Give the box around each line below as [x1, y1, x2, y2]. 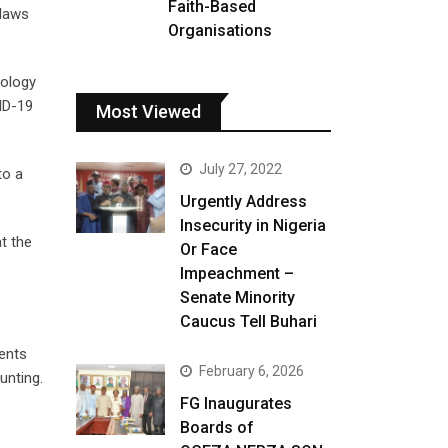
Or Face [180, 240, 238, 259]
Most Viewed [96, 101, 201, 122]
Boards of [180, 418, 255, 437]
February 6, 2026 [199, 363, 305, 379]
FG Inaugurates [180, 394, 293, 413]
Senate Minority [180, 288, 296, 307]
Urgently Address [180, 192, 308, 211]
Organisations [167, 21, 272, 40]
